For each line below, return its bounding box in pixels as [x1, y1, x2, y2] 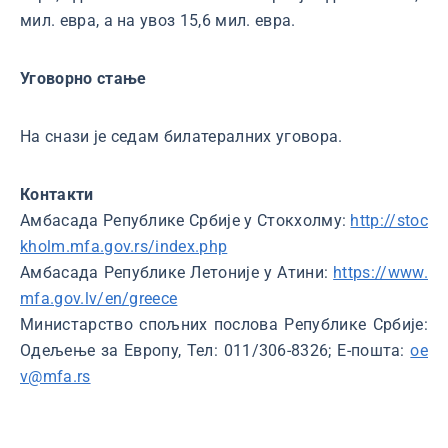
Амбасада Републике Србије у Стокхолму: [20, 211, 351, 230]
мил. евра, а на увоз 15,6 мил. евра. [20, 11, 296, 30]
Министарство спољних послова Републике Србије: [20, 315, 428, 334]
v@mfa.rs [20, 367, 91, 386]
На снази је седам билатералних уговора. [20, 127, 343, 146]
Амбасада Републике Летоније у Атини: [20, 263, 334, 282]
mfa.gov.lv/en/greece [20, 289, 178, 308]
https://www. [333, 263, 428, 282]
